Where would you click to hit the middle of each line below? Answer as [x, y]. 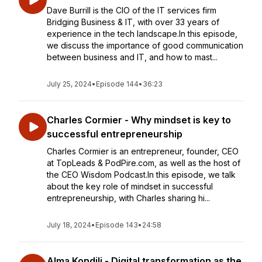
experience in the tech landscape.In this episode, [142, 34]
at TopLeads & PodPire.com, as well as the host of [144, 163]
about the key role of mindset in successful [130, 186]
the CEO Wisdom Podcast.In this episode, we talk [141, 175]
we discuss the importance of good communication [145, 45]
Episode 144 [117, 84]
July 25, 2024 [69, 84]
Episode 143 [117, 225]
